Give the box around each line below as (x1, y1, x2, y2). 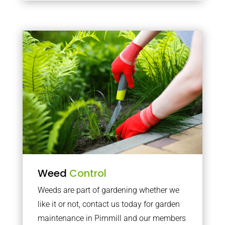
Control (69, 166, 106, 180)
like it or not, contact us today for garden (37, 199, 180, 209)
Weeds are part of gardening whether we (37, 185, 179, 195)
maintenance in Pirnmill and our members (37, 213, 186, 223)
